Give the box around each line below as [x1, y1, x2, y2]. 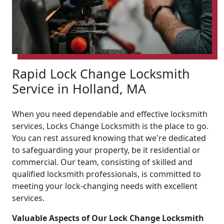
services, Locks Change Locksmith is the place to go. [12, 120, 208, 131]
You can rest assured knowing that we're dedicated [12, 132, 206, 143]
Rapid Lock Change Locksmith [12, 64, 190, 82]
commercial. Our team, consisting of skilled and [12, 156, 192, 167]
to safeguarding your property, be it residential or [12, 144, 200, 155]
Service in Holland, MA [12, 79, 146, 97]
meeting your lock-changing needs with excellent [12, 180, 197, 191]
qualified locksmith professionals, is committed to [12, 168, 201, 179]
